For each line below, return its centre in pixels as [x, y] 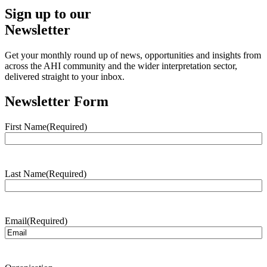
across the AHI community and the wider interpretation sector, [121, 66]
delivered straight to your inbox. [65, 76]
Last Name [25, 174]
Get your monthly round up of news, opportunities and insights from [133, 55]
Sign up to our [48, 13]
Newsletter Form [57, 102]
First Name [26, 127]
